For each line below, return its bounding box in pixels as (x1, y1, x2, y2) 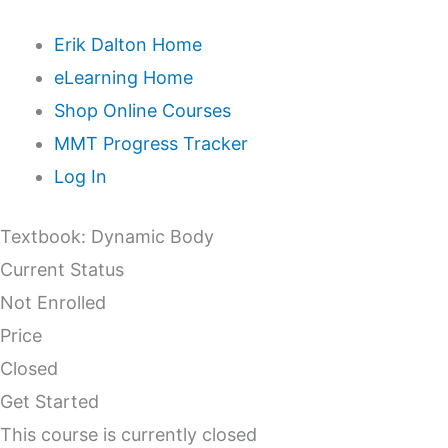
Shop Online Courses (54, 100, 231, 121)
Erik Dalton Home (54, 34, 202, 55)
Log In (54, 166, 107, 187)
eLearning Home (54, 67, 193, 88)
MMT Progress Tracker (54, 133, 248, 154)
